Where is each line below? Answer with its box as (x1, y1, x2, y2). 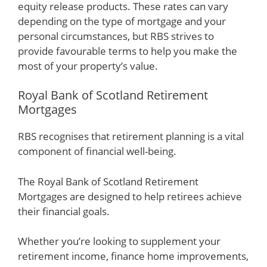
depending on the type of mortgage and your (18, 14, 226, 28)
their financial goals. (18, 204, 110, 218)
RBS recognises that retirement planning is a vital (18, 129, 244, 143)
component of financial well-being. (18, 144, 176, 158)
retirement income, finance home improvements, (18, 249, 249, 263)
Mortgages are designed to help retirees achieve (18, 189, 242, 203)
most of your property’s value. (18, 58, 158, 73)
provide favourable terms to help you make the (18, 44, 237, 58)
